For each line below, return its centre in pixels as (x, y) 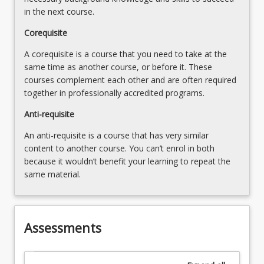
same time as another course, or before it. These (118, 67)
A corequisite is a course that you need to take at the (126, 54)
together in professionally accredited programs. (114, 93)
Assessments (63, 228)
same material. (52, 174)
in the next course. (59, 11)
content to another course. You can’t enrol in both (119, 148)
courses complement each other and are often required (130, 80)
